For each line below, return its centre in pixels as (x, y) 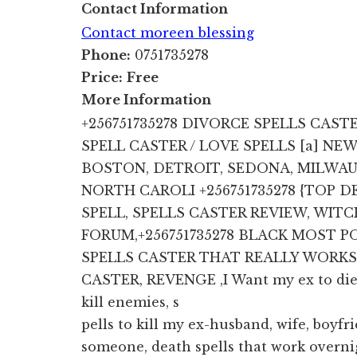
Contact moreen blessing (168, 32)
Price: (102, 77)
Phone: (106, 55)
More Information (146, 99)
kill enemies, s (130, 302)
